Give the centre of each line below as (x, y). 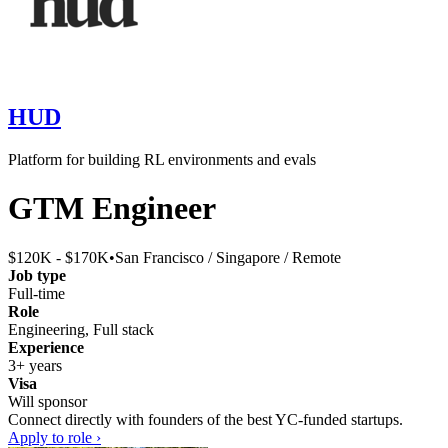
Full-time (36, 293)
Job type (37, 275)
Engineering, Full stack (81, 329)
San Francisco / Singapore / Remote (228, 257)
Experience (46, 347)
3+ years (35, 365)
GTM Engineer (112, 208)
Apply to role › (54, 437)
